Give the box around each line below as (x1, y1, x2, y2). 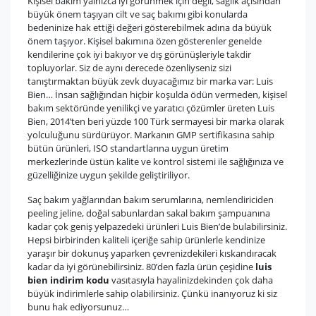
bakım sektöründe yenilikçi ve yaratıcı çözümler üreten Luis (28, 102, 274, 114)
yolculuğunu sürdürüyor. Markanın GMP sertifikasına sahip (28, 128, 274, 141)
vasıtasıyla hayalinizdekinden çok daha (109, 274, 273, 286)
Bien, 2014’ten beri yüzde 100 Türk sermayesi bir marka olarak (28, 115, 284, 128)
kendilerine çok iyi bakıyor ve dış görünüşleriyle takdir (28, 48, 251, 61)
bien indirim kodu (28, 274, 109, 286)
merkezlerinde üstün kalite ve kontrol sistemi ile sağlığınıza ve (28, 155, 284, 168)
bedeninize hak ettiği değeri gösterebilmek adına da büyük (28, 21, 272, 34)
